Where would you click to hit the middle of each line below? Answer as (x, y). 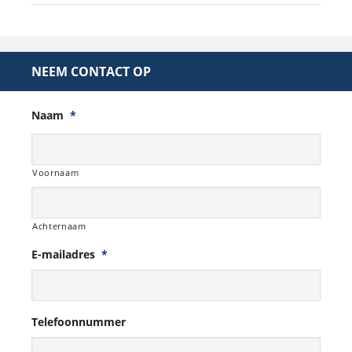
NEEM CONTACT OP (91, 71)
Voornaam (56, 172)
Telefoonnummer (79, 321)
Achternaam (59, 225)
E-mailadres (63, 254)
